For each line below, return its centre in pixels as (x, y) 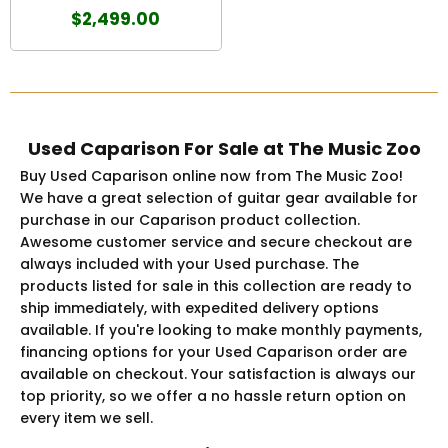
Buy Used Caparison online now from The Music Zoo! (211, 175)
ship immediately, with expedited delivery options (199, 307)
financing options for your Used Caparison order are (213, 351)
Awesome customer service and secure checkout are (216, 241)
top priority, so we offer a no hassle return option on (213, 395)
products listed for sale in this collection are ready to (216, 285)
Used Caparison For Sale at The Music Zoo (224, 148)
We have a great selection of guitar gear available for (219, 197)
